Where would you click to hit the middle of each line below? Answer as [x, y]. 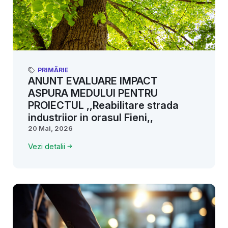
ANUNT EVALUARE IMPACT [93, 81]
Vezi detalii [47, 146]
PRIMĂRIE [53, 70]
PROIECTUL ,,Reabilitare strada [103, 105]
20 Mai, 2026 [50, 128]
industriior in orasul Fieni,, [91, 117]
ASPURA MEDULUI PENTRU [93, 93]
